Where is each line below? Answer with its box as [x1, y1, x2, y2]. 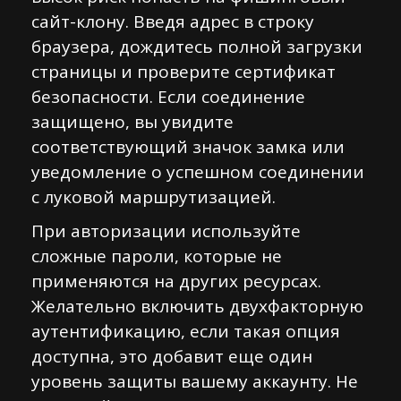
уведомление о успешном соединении [31, 160, 364, 183]
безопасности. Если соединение [31, 85, 305, 108]
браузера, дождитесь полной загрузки [31, 35, 363, 58]
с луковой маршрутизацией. [31, 185, 276, 209]
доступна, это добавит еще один [31, 345, 312, 368]
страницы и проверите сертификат [31, 60, 336, 83]
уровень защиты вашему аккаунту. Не [31, 370, 358, 393]
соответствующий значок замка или [31, 135, 345, 158]
